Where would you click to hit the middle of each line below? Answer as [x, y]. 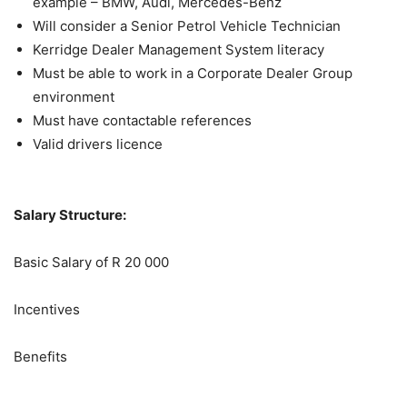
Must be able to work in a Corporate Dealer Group [193, 73]
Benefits [40, 356]
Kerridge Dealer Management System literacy [179, 49]
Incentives [47, 309]
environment [74, 96]
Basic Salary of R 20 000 [91, 262]
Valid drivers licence [98, 144]
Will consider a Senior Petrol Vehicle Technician [187, 25]
